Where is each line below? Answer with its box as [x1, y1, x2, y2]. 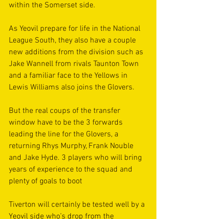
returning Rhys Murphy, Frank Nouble [9, 141, 135, 151]
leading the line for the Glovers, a [9, 130, 120, 139]
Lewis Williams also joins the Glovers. [9, 83, 136, 92]
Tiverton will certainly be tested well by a [9, 200, 147, 210]
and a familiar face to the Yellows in [9, 71, 130, 81]
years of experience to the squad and [9, 165, 134, 175]
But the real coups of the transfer [9, 106, 122, 116]
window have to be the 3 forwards [9, 118, 125, 128]
